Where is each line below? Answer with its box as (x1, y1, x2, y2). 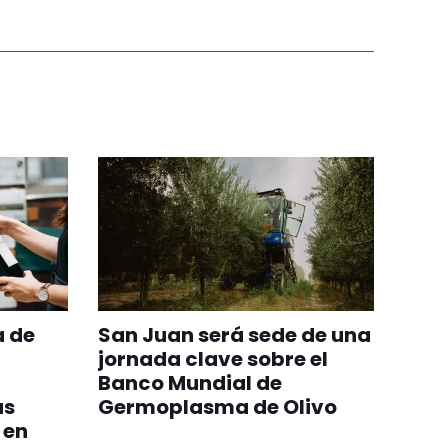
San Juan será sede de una (97, 321, 371, 350)
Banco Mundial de (97, 369, 282, 398)
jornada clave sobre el (97, 345, 328, 374)
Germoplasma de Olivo (97, 393, 337, 422)
